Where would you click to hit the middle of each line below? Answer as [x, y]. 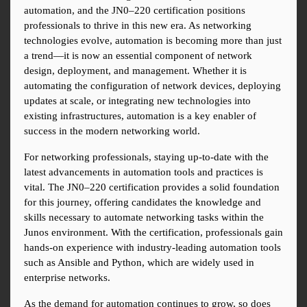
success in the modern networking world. [112, 131]
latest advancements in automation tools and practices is [144, 172]
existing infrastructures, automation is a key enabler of [140, 116]
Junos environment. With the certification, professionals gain [153, 233]
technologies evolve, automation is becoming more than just [153, 41]
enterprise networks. [67, 278]
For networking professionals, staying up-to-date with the [146, 157]
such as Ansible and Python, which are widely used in [139, 263]
